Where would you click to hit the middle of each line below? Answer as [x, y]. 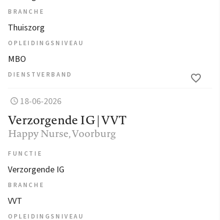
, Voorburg [92, 134]
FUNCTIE [25, 154]
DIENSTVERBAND [40, 75]
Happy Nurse [38, 134]
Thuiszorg [26, 28]
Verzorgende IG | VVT [67, 120]
